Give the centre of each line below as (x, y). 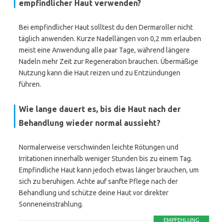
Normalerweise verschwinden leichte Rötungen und (99, 147)
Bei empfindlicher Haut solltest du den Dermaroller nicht (106, 27)
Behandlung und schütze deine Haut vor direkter (94, 193)
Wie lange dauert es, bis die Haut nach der (100, 109)
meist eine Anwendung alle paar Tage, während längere (104, 50)
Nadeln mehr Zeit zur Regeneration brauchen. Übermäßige (109, 61)
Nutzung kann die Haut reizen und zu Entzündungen (100, 73)
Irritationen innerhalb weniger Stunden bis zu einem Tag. (106, 159)
